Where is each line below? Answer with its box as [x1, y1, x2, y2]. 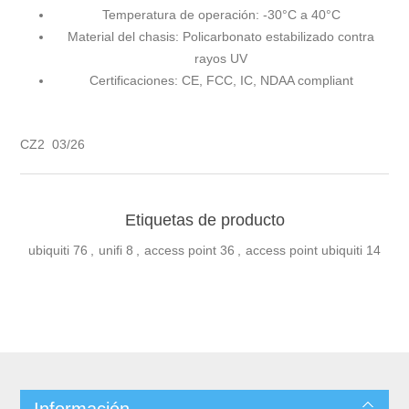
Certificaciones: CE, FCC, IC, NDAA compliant [89, 73, 353, 89]
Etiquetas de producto [124, 211, 285, 230]
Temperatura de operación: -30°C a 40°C [101, 7, 341, 23]
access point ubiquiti [246, 243, 362, 258]
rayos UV [194, 51, 247, 67]
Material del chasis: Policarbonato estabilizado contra [68, 29, 374, 45]
